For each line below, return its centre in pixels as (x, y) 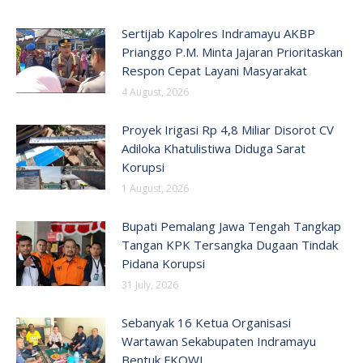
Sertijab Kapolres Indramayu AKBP (218, 33)
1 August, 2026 (155, 188)
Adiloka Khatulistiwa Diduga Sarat (214, 148)
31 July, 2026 (150, 285)
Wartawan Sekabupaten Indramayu (219, 341)
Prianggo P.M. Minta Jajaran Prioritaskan (232, 52)
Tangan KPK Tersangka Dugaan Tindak (230, 245)
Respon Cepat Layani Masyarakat (214, 70)
